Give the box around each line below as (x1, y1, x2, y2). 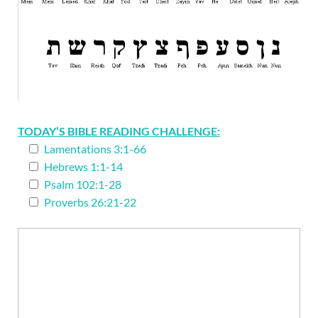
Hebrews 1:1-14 (44, 159, 123, 173)
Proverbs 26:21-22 (44, 194, 136, 209)
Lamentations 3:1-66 (44, 141, 146, 155)
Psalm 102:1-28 (44, 177, 121, 191)
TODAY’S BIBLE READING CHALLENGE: (18, 124, 220, 138)
